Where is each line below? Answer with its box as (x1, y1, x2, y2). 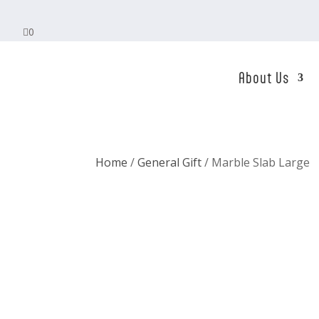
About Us (238, 69, 290, 86)
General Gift (137, 154, 202, 170)
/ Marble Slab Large (202, 154, 310, 170)
